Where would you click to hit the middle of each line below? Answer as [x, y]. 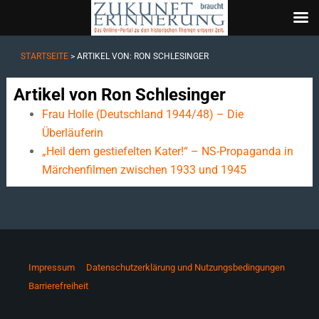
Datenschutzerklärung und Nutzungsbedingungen [185, 267]
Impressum [52, 267]
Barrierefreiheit [58, 286]
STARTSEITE [44, 56]
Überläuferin [72, 133]
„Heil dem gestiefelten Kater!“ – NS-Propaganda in [167, 151]
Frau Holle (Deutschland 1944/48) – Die [142, 114]
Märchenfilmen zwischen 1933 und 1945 [144, 170]
